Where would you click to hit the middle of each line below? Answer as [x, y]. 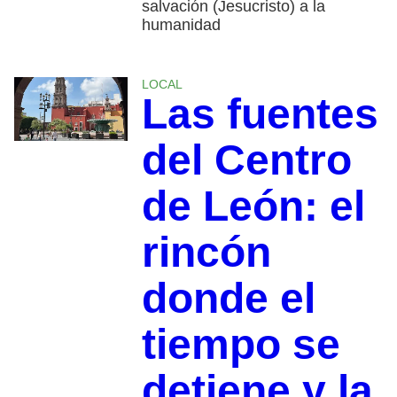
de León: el [253, 206]
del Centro [246, 160]
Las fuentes [260, 114]
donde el [228, 299]
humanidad [181, 25]
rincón [206, 253]
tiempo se [241, 345]
